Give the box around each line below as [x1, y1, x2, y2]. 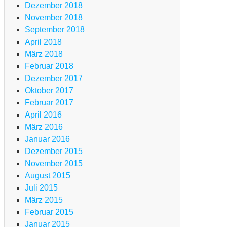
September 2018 [25, 25, 85, 34]
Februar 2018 [25, 62, 73, 71]
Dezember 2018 [25, 1, 83, 10]
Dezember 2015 [25, 147, 83, 156]
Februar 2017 [25, 98, 73, 107]
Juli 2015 [25, 183, 58, 193]
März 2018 [25, 50, 63, 59]
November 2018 [25, 13, 83, 22]
